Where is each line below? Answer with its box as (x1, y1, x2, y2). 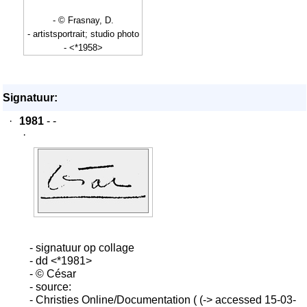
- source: (29, 281, 71, 293)
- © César (29, 268, 76, 280)
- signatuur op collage (29, 242, 134, 254)
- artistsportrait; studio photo (27, 29, 139, 39)
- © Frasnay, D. (52, 15, 114, 25)
